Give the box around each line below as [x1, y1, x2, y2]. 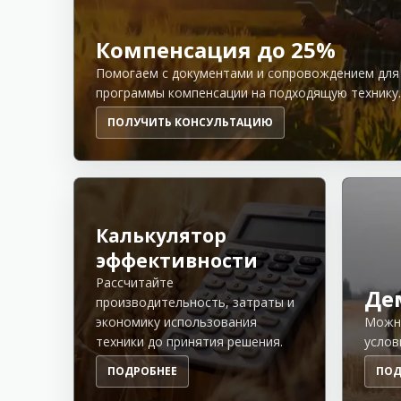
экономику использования [96, 312, 257, 330]
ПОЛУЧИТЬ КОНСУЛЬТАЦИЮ [107, 114, 273, 130]
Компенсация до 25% [96, 34, 336, 64]
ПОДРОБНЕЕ [107, 363, 177, 379]
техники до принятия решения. [96, 332, 283, 350]
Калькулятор [96, 222, 226, 248]
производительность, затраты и [96, 293, 294, 311]
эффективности [96, 247, 258, 273]
